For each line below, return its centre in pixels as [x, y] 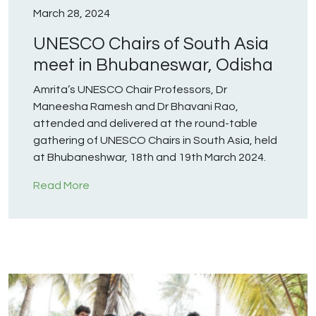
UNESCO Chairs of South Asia [151, 44]
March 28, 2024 [72, 14]
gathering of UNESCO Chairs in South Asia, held [155, 141]
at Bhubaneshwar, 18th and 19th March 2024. [151, 158]
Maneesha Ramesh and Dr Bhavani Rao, [136, 107]
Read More [61, 186]
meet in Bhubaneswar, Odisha [153, 65]
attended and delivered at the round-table [145, 124]
